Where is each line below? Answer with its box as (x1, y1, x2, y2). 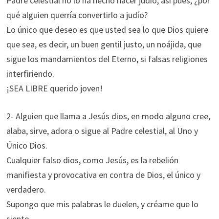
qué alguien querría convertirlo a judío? (6, 9, 148, 21)
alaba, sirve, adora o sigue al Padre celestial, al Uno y (6, 125, 198, 136)
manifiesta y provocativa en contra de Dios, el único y (6, 169, 200, 180)
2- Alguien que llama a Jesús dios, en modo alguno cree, (6, 110, 210, 122)
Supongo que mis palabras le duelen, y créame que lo (6, 198, 198, 210)
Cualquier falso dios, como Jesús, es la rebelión (6, 154, 178, 166)
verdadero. (6, 184, 46, 195)
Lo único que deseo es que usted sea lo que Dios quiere (6, 24, 208, 35)
